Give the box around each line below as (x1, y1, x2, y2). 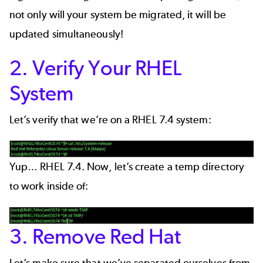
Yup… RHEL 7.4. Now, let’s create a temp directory (9, 160, 244, 174)
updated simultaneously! (9, 28, 123, 41)
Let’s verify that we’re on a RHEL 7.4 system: (9, 113, 211, 126)
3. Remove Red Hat (9, 224, 181, 249)
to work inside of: (9, 180, 89, 193)
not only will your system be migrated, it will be (9, 8, 226, 22)
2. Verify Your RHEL (9, 55, 182, 80)
